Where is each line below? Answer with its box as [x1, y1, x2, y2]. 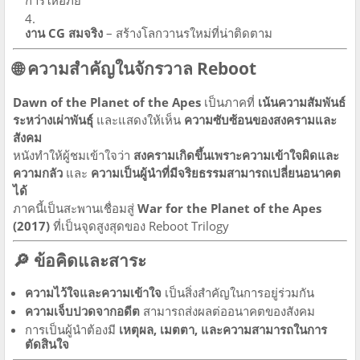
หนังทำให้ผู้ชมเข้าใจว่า [13, 146, 133, 163]
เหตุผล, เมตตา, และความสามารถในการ [119, 321, 327, 337]
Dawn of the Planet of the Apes [13, 93, 201, 110]
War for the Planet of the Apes [137, 199, 321, 216]
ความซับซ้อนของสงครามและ [184, 111, 337, 128]
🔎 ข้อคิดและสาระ [13, 248, 146, 272]
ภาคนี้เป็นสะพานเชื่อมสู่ [13, 199, 137, 216]
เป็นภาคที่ [201, 93, 258, 110]
